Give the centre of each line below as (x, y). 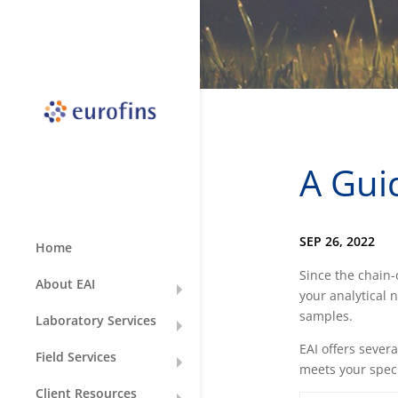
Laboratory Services (96, 321)
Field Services (76, 357)
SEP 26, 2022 (337, 241)
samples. (326, 316)
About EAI (65, 284)
